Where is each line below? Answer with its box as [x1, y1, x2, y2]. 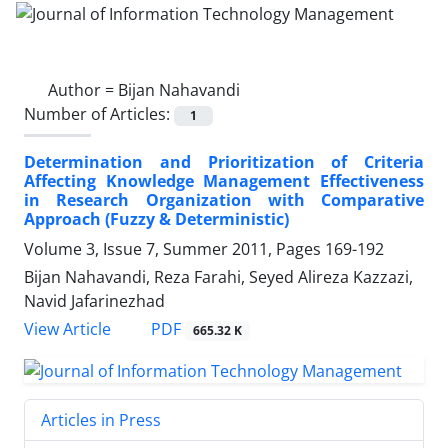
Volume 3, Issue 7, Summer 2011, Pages [24, 237, 325, 260]
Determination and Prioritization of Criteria [24, 150, 424, 173]
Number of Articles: [24, 102, 174, 125]
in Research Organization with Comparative [24, 188, 424, 211]
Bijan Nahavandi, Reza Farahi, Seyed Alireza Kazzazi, [24, 265, 413, 288]
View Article [24, 318, 111, 340]
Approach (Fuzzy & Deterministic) [24, 207, 289, 230]
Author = [48, 78, 118, 101]
